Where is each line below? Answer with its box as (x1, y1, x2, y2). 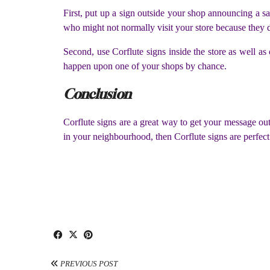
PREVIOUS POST (58, 259, 118, 268)
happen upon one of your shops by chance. (63, 60, 227, 71)
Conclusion (63, 86, 131, 102)
